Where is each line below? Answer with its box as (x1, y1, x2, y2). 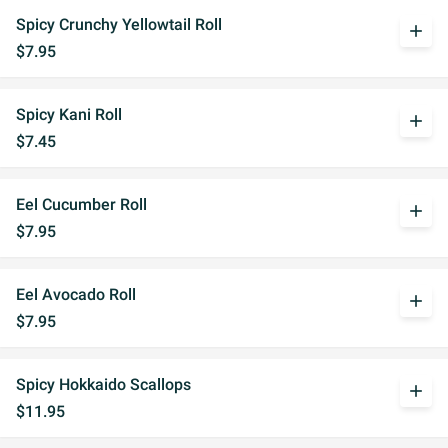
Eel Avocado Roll (16, 285, 136, 304)
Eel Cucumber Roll (16, 195, 147, 214)
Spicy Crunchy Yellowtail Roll (16, 15, 222, 34)
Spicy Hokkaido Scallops (16, 375, 191, 394)
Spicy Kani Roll (16, 105, 122, 124)
